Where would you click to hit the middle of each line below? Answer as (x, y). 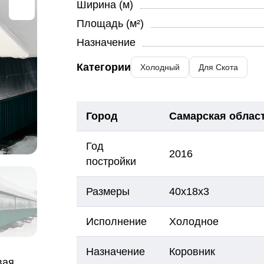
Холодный (160, 67)
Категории (103, 67)
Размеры (108, 191)
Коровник (192, 251)
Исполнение (116, 221)
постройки (111, 161)
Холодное (194, 221)
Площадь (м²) (110, 23)
